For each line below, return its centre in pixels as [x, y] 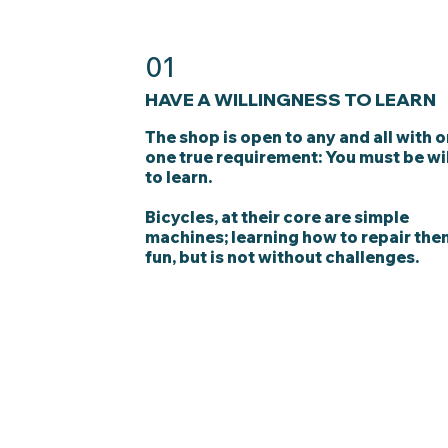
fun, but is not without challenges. [282, 256]
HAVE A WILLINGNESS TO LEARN [291, 98]
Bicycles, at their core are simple [277, 216]
